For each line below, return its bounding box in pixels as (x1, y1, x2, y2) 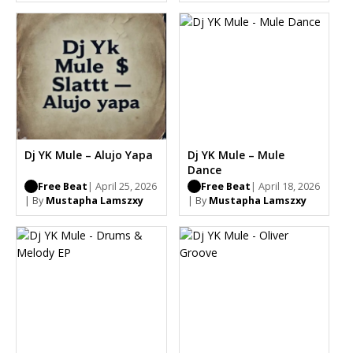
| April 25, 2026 (87, 180, 157, 194)
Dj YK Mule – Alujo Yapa (24, 147, 153, 162)
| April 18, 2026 (250, 180, 320, 194)
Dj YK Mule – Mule (187, 147, 284, 162)
